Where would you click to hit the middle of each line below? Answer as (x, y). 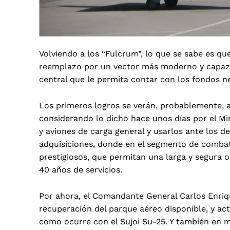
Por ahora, (61, 196)
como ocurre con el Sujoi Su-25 (102, 221)
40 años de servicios (80, 169)
